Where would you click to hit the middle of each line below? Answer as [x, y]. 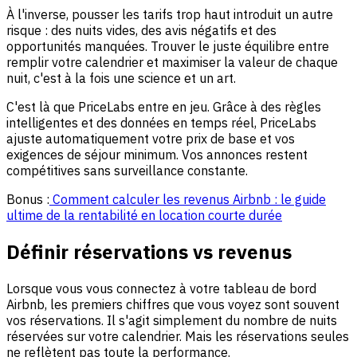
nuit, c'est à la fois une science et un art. [121, 78]
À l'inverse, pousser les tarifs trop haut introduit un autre [170, 14]
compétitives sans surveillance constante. [127, 170]
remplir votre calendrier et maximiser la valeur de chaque [172, 62]
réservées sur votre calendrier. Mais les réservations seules [178, 336]
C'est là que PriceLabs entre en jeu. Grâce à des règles [164, 106]
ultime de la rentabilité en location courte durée [144, 215]
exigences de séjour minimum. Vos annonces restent [157, 154]
